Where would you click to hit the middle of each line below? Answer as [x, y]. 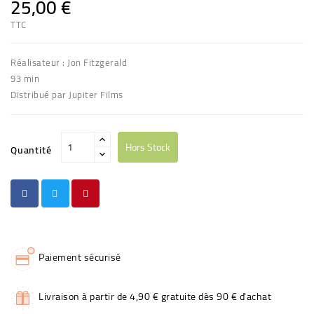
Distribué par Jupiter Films [67, 94]
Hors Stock [148, 147]
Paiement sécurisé [80, 257]
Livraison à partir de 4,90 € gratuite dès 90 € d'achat [155, 296]
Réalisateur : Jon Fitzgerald [69, 62]
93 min [25, 78]
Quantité [31, 150]
